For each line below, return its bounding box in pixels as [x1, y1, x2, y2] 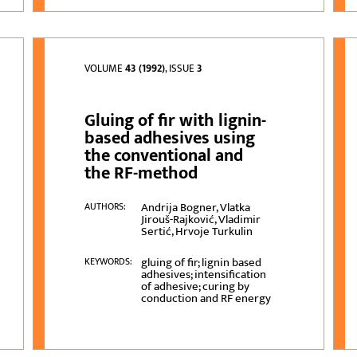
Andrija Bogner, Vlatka [140, 198, 250, 218]
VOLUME [84, 60, 126, 78]
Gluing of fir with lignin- [84, 106, 267, 136]
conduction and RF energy [140, 288, 271, 309]
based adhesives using [84, 124, 256, 154]
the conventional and [84, 141, 244, 171]
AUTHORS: [84, 198, 127, 215]
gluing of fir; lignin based [140, 253, 261, 273]
